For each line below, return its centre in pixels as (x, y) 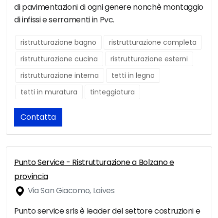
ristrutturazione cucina (59, 59)
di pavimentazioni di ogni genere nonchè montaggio (109, 7)
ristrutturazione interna (60, 76)
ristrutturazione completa (153, 43)
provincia (31, 177)
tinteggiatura (112, 92)
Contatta (38, 117)
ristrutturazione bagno (58, 43)
